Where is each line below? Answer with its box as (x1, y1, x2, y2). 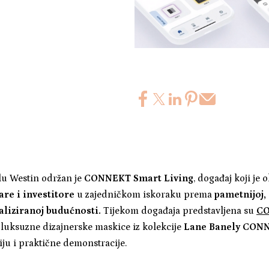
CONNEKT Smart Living (83, 172, 193, 184)
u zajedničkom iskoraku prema (74, 189, 212, 200)
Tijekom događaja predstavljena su (100, 205, 256, 216)
